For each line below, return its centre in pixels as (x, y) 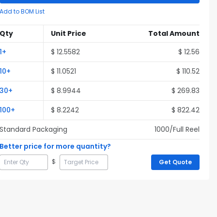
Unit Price (69, 33)
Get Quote (175, 162)
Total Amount (174, 33)
